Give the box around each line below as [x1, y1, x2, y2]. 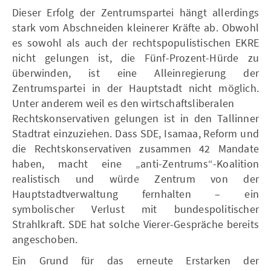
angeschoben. [12, 232, 78, 246]
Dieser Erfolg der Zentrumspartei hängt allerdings [12, 5, 259, 19]
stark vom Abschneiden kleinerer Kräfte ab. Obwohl [12, 20, 259, 34]
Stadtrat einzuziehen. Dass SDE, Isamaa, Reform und [12, 126, 259, 140]
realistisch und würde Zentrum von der [12, 171, 259, 186]
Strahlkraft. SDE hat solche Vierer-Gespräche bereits [12, 217, 259, 231]
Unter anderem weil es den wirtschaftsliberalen [12, 96, 235, 110]
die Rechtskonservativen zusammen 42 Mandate [12, 141, 259, 155]
